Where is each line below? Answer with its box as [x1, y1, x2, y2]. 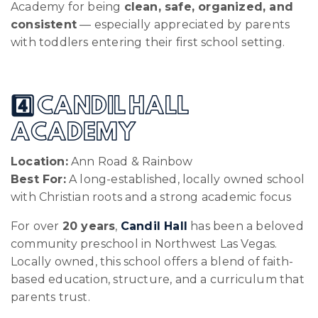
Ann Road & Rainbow [67, 154, 193, 168]
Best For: [11, 172, 66, 186]
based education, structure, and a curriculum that [11, 272, 305, 286]
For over [11, 219, 62, 233]
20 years [62, 219, 116, 233]
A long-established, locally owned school [65, 172, 305, 186]
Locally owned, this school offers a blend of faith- [11, 254, 294, 268]
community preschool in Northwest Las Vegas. [11, 236, 278, 251]
